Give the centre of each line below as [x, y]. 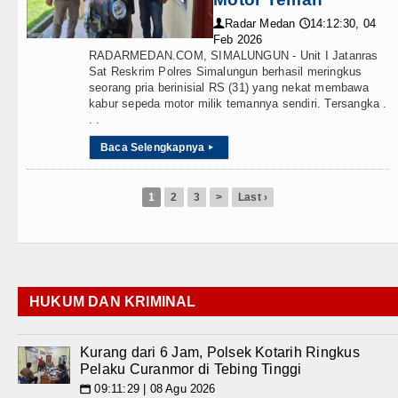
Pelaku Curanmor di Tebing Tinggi [191, 369]
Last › [253, 197]
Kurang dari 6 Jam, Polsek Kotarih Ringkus [220, 352]
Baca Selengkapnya [153, 147]
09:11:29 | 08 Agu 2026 [153, 389]
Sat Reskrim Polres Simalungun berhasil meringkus [226, 72]
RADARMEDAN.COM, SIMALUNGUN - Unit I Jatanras [234, 56]
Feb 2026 [238, 40]
